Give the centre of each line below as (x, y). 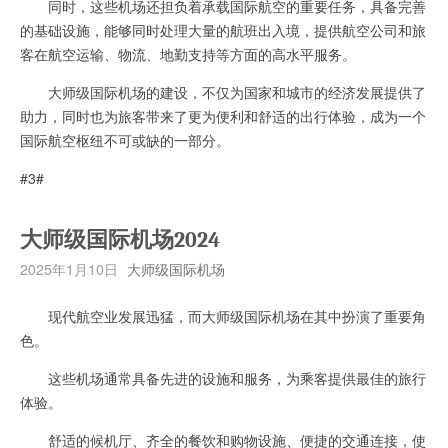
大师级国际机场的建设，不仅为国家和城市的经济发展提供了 (223, 91)
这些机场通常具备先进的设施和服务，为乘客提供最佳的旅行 (223, 377)
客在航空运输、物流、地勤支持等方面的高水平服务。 (188, 53)
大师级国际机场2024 (120, 239)
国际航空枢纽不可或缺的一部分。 (125, 139)
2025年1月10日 (69, 268)
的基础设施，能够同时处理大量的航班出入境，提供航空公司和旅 (223, 29)
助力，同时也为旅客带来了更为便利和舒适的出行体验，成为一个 (223, 115)
